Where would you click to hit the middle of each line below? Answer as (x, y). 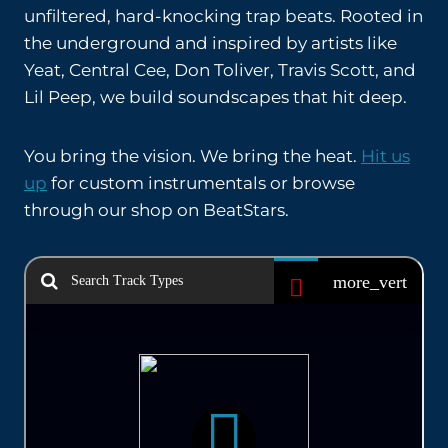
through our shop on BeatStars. (156, 210)
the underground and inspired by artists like (210, 43)
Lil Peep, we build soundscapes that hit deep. (215, 97)
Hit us (385, 156)
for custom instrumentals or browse (201, 183)
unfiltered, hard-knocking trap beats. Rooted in (223, 16)
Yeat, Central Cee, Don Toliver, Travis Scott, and (220, 70)
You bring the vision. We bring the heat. (192, 156)
